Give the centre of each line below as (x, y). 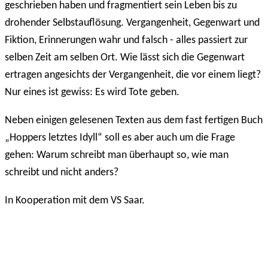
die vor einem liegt (216, 75)
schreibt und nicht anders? (62, 172)
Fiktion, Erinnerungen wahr (64, 40)
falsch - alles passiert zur (194, 40)
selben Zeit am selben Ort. (63, 57)
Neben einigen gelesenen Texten (76, 120)
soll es (118, 138)
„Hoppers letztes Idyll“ (54, 138)
